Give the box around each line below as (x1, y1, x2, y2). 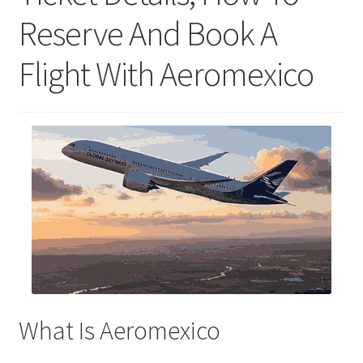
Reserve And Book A (18, 11, 277, 54)
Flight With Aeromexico (18, 52, 314, 95)
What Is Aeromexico (18, 314, 220, 348)
